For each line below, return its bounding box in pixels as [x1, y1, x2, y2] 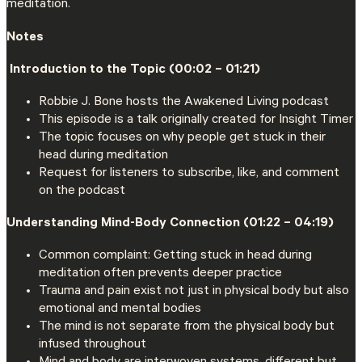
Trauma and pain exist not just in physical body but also [39, 284, 349, 300]
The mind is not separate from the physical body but [39, 320, 335, 335]
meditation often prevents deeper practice [39, 267, 282, 282]
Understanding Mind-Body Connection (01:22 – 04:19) [6, 217, 334, 232]
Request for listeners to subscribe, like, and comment [39, 166, 339, 181]
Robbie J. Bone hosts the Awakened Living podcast [39, 95, 329, 110]
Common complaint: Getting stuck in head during [39, 249, 312, 264]
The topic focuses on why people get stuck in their [39, 130, 326, 145]
